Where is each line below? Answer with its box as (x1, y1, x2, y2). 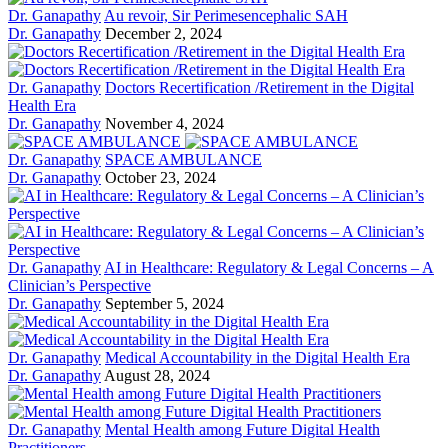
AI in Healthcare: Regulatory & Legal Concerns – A (104, 259, 434, 277)
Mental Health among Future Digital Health (105, 421, 380, 439)
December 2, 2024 (105, 25, 222, 43)
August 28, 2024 (104, 367, 210, 385)
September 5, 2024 (105, 295, 224, 313)
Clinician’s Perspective (8, 277, 151, 295)
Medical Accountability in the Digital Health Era (105, 349, 410, 367)
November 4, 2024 (105, 115, 224, 133)
